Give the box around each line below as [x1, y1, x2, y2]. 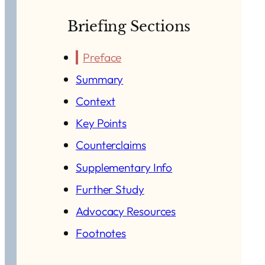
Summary [76, 72, 124, 86]
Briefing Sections [67, 18, 191, 35]
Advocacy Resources [76, 203, 176, 218]
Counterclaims [76, 138, 146, 153]
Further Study [76, 182, 144, 196]
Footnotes [76, 226, 127, 241]
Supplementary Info [76, 160, 173, 174]
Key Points [76, 116, 127, 131]
